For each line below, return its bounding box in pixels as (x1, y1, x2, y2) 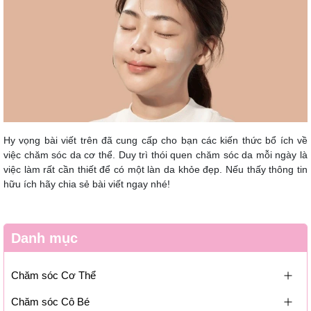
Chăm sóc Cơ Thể (11, 269, 96, 282)
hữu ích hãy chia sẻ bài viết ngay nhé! (3, 178, 170, 190)
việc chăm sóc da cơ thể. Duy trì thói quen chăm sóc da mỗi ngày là (3, 149, 308, 161)
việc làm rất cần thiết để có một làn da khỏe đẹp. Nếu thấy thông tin (3, 164, 308, 176)
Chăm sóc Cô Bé (11, 296, 90, 308)
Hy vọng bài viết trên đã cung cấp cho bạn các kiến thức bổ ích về (3, 135, 308, 146)
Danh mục (11, 230, 78, 246)
